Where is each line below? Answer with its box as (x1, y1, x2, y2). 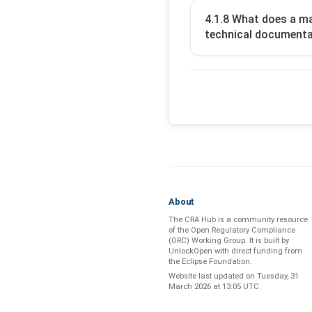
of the (169, 226, 191, 235)
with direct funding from (212, 247, 302, 256)
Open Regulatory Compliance (191, 226, 295, 235)
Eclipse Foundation (182, 257, 250, 267)
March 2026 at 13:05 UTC (169, 282, 259, 292)
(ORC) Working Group (169, 236, 245, 246)
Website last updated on (169, 272, 257, 281)
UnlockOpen (169, 247, 212, 256)
